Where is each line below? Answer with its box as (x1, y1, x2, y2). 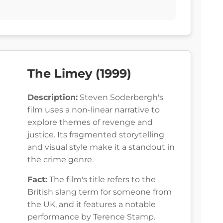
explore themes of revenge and (27, 117, 153, 127)
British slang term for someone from (27, 187, 172, 197)
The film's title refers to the (47, 175, 156, 185)
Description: (27, 93, 78, 103)
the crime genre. (27, 155, 94, 165)
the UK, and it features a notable (27, 200, 156, 210)
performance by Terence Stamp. (27, 212, 155, 222)
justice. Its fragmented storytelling (27, 130, 164, 140)
